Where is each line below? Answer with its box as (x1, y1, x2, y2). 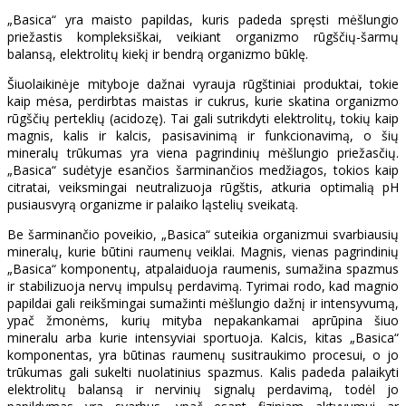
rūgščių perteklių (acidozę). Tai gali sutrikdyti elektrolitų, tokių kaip (7, 109, 399, 127)
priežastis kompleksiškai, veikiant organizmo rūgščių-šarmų (7, 27, 399, 45)
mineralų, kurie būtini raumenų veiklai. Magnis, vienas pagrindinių (7, 242, 399, 260)
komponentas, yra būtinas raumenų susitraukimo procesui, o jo (7, 345, 399, 363)
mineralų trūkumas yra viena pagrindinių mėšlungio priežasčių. (7, 143, 399, 161)
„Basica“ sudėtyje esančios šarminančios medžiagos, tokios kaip (7, 160, 399, 179)
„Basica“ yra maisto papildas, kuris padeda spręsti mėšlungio (7, 10, 399, 28)
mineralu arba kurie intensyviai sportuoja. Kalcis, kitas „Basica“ (7, 328, 399, 346)
